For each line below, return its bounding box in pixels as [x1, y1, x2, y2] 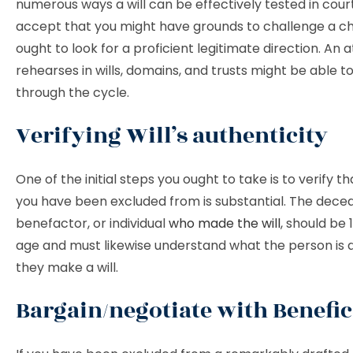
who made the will [169, 214, 281, 232]
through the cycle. [16, 84, 129, 102]
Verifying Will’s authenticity [16, 119, 328, 153]
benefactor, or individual [16, 214, 169, 232]
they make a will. [16, 258, 118, 277]
